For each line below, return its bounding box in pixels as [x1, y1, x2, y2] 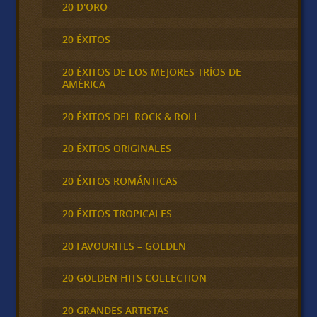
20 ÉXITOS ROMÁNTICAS [62, 174, 178, 188]
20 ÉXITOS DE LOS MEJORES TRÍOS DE [62, 64, 241, 79]
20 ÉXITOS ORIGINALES [62, 142, 171, 156]
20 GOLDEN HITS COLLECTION [62, 271, 207, 285]
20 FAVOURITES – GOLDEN [62, 238, 186, 253]
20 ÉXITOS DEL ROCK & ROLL [62, 109, 200, 123]
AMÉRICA [62, 76, 105, 91]
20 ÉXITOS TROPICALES [62, 206, 172, 220]
